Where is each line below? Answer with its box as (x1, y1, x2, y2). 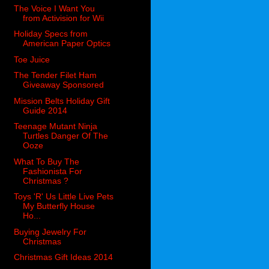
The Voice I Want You (14, 3, 95, 13)
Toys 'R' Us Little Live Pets (14, 192, 114, 202)
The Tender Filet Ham (14, 70, 97, 80)
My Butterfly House (23, 201, 95, 211)
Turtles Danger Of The (23, 131, 109, 141)
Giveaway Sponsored (23, 80, 104, 90)
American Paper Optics (23, 38, 111, 49)
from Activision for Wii (23, 13, 104, 23)
